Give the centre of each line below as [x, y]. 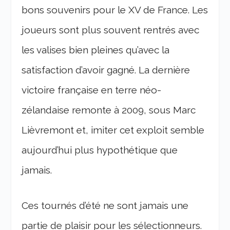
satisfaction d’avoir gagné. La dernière [106, 70]
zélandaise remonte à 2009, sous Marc [109, 110]
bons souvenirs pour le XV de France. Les [115, 10]
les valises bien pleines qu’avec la [96, 50]
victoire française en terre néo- [92, 90]
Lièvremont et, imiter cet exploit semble [113, 130]
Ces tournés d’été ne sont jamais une [105, 206]
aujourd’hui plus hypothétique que [100, 150]
